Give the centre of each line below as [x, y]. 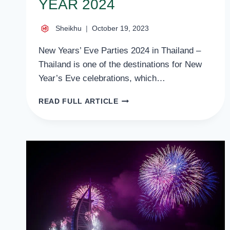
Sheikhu [69, 29]
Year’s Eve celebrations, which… [102, 79]
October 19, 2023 [120, 29]
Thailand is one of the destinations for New [120, 65]
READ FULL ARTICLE [79, 102]
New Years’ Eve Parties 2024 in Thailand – [120, 51]
